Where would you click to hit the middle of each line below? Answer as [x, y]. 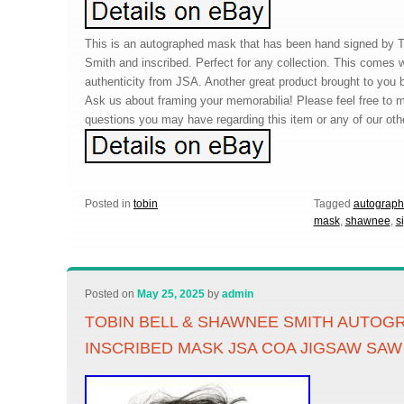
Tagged [332, 204]
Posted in [108, 204]
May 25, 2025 [171, 294]
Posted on [111, 294]
